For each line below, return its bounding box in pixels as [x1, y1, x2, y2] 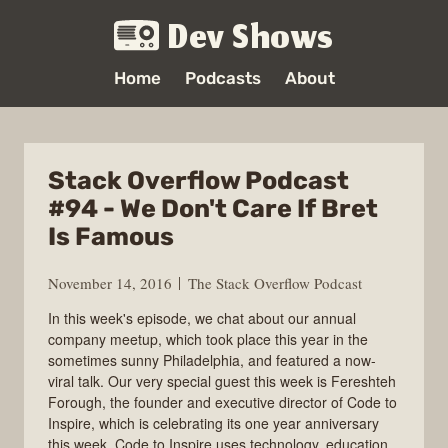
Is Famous [48, 222, 174, 251]
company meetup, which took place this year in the [48, 328, 368, 349]
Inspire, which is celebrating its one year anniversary [48, 412, 379, 433]
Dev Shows [168, 11, 334, 71]
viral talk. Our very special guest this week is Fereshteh [48, 370, 396, 391]
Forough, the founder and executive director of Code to [48, 391, 397, 412]
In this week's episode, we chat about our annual [48, 307, 356, 328]
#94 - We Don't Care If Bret [48, 194, 378, 223]
